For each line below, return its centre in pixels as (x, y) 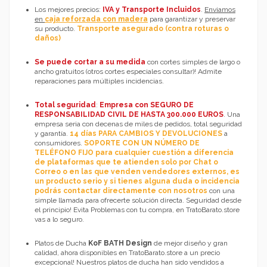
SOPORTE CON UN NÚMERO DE (142, 143)
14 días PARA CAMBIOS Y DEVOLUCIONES (145, 134)
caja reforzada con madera (96, 19)
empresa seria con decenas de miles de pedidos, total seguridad (138, 124)
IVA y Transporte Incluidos (152, 10)
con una (221, 191)
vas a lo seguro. (59, 220)
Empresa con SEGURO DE (147, 105)
